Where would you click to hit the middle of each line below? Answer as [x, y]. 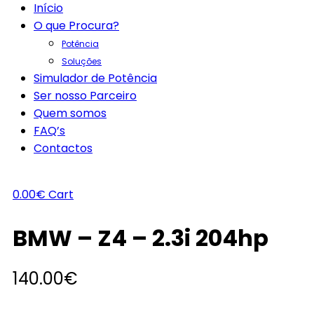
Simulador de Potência [95, 78]
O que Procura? [76, 26]
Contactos [63, 148]
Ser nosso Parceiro [85, 96]
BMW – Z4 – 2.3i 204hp [141, 238]
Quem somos [70, 113]
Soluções [82, 61]
